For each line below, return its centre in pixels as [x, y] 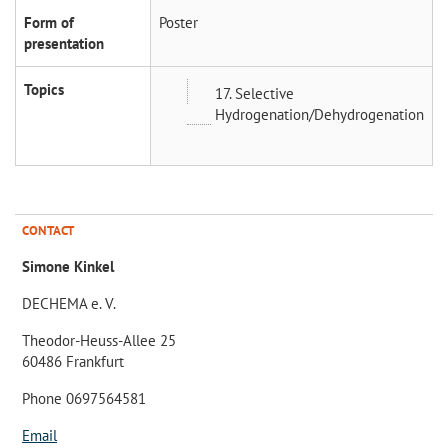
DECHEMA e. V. [69, 303]
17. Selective [254, 93]
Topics [44, 89]
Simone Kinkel [68, 266]
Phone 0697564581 [84, 398]
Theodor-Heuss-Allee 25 [99, 340]
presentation [64, 43]
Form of [49, 22]
